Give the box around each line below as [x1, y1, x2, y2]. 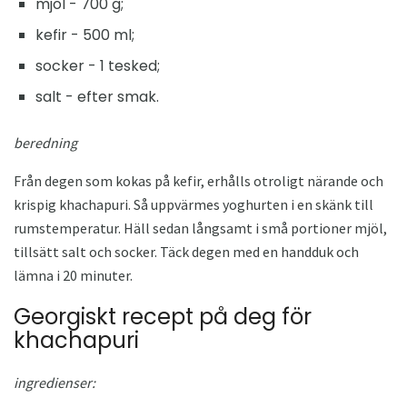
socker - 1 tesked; [35, 55, 160, 76]
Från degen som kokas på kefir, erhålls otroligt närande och [14, 171, 383, 190]
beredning [14, 133, 77, 152]
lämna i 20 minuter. [14, 265, 133, 284]
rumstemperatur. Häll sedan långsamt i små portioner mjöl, [14, 218, 387, 237]
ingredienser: [14, 372, 95, 392]
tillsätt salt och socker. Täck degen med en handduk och [14, 242, 359, 261]
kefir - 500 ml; [35, 24, 134, 45]
